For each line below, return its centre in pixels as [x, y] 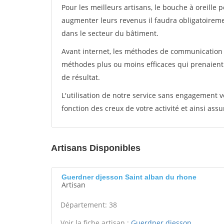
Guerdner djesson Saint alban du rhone [129, 177]
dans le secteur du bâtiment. [110, 33]
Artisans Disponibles [96, 148]
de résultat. [81, 77]
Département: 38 [89, 205]
